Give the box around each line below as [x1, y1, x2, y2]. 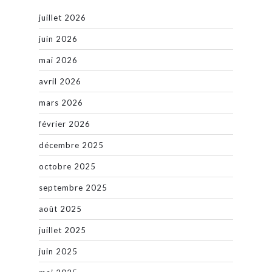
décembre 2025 [39, 140, 104, 150]
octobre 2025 [39, 161, 96, 171]
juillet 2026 [39, 12, 86, 22]
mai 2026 [39, 55, 78, 65]
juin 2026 [39, 33, 78, 44]
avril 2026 [39, 76, 81, 86]
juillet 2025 [39, 225, 86, 235]
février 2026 [39, 118, 90, 129]
